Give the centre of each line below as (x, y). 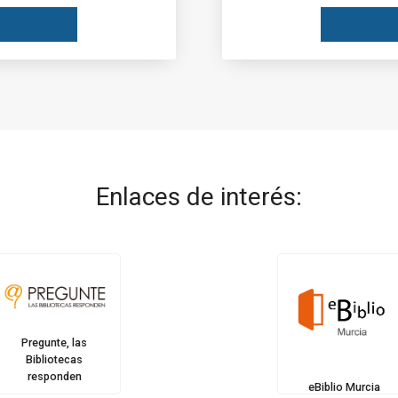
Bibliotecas (54, 359)
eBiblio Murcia (344, 386)
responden (54, 376)
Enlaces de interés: (199, 197)
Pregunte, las (54, 342)
